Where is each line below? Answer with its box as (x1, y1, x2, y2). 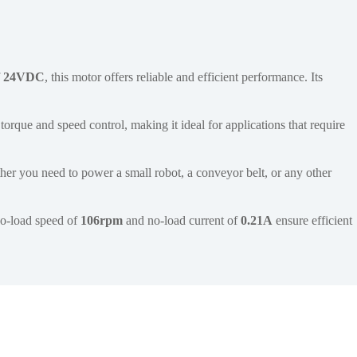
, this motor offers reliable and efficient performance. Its (45, 70, 323, 84)
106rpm (80, 214, 123, 228)
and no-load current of (123, 214, 241, 228)
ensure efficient (273, 214, 352, 228)
